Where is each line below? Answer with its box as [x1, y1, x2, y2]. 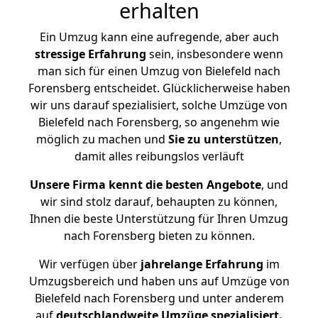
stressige [35, 46, 85, 62]
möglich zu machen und [36, 131, 168, 147]
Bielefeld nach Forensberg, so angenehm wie [38, 114, 280, 130]
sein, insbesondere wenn [146, 46, 283, 62]
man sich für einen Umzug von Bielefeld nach [38, 63, 280, 79]
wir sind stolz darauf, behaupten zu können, [40, 194, 278, 209]
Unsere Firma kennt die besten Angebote [30, 177, 261, 192]
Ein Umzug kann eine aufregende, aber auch [39, 29, 279, 45]
